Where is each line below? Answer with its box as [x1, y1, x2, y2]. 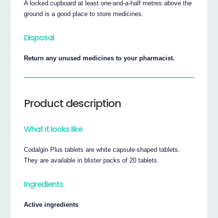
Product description [24, 95, 122, 111]
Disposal [24, 32, 54, 43]
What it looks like [24, 123, 83, 135]
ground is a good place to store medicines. [24, 10, 144, 18]
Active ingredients [24, 200, 79, 208]
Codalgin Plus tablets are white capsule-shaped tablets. [24, 145, 181, 153]
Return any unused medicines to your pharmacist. [24, 54, 175, 62]
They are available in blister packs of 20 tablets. [24, 156, 160, 164]
